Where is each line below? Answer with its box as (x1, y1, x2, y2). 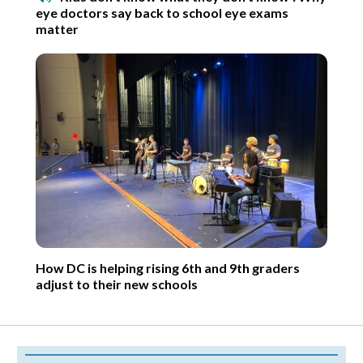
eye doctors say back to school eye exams (36, 5, 288, 21)
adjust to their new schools (36, 276, 198, 293)
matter (36, 21, 79, 37)
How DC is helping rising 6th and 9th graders (36, 260, 300, 276)
